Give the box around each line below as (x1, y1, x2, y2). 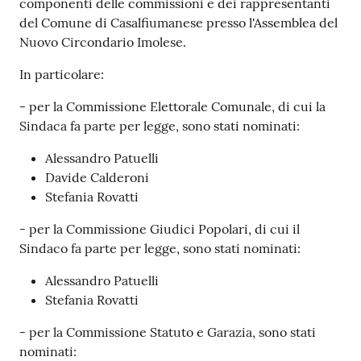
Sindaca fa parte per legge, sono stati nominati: (19, 118, 300, 135)
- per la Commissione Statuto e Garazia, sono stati (19, 324, 316, 341)
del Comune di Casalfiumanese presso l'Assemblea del (19, 15, 338, 31)
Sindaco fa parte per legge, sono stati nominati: (19, 240, 301, 257)
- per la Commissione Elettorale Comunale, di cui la (19, 98, 326, 115)
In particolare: (19, 66, 104, 83)
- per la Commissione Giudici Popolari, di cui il (19, 221, 300, 238)
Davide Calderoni (45, 169, 149, 186)
